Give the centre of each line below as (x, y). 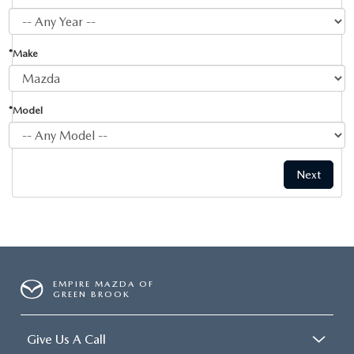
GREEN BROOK (92, 294)
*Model (26, 110)
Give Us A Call (66, 339)
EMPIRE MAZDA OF (104, 284)
